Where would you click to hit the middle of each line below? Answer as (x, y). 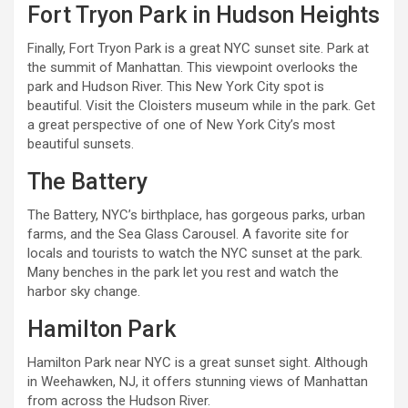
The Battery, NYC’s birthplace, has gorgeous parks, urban (196, 215)
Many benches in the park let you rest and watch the (183, 273)
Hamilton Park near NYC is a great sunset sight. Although (198, 363)
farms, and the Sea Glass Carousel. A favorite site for (188, 235)
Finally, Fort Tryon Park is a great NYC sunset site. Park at (198, 49)
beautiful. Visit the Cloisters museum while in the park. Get (201, 106)
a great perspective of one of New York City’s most (181, 125)
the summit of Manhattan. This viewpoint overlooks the (193, 68)
